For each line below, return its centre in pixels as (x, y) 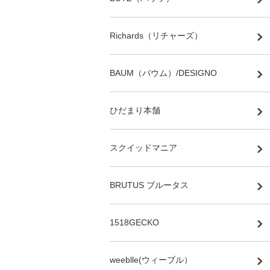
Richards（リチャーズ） (156, 35)
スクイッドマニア (143, 147)
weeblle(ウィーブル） (151, 259)
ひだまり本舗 (135, 110)
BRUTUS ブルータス (149, 185)
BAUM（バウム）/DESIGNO (163, 73)
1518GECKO (134, 222)
